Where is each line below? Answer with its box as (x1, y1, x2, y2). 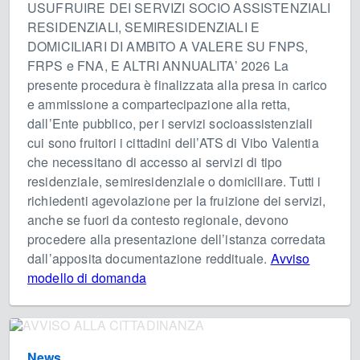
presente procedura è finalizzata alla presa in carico (27, 76, 328, 95)
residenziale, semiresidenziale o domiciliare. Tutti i (27, 172, 321, 191)
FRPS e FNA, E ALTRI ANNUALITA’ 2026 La (27, 56, 289, 76)
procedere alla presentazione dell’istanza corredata (27, 230, 326, 249)
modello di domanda (27, 268, 146, 288)
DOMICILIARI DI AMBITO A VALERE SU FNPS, (27, 37, 309, 56)
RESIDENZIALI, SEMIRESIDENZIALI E (27, 18, 260, 37)
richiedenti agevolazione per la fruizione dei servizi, (27, 191, 326, 211)
